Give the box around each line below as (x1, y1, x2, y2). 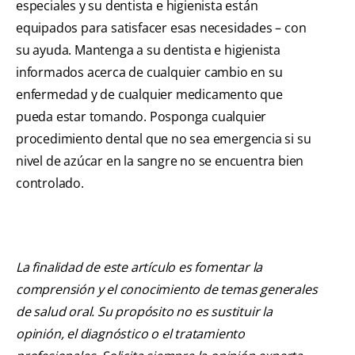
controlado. (16, 174, 84, 193)
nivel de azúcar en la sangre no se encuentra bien (16, 152, 304, 170)
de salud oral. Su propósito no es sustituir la (16, 303, 273, 321)
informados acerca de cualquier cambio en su (16, 63, 283, 82)
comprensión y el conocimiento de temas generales (16, 281, 318, 299)
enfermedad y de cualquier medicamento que (16, 86, 283, 104)
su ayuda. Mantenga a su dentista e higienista (16, 41, 281, 59)
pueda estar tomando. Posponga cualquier (16, 108, 267, 126)
